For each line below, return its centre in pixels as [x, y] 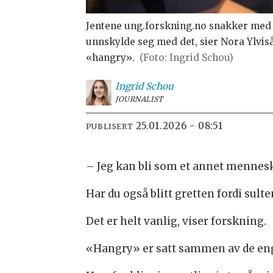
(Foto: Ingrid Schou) [187, 58]
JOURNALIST [139, 99]
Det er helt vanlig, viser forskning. [176, 221]
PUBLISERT [109, 127]
